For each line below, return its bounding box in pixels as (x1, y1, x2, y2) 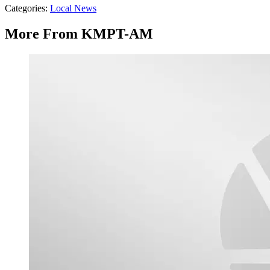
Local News (50, 3, 96, 14)
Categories (5, 3, 45, 14)
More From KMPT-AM (5, 26, 153, 42)
